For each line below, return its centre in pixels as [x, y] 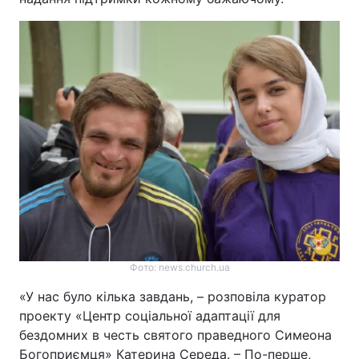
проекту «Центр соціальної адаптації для [150, 316]
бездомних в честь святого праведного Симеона [175, 335]
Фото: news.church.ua [179, 267]
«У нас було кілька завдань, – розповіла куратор [173, 296]
